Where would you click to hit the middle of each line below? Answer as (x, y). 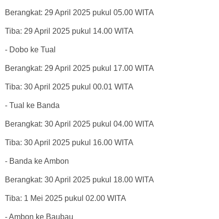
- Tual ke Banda (32, 105)
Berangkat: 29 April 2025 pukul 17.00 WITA (79, 68)
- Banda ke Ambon (37, 161)
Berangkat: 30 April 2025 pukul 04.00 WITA (79, 124)
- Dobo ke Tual (30, 49)
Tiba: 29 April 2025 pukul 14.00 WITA (69, 31)
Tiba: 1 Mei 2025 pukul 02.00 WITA (66, 198)
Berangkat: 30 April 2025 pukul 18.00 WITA (79, 179)
